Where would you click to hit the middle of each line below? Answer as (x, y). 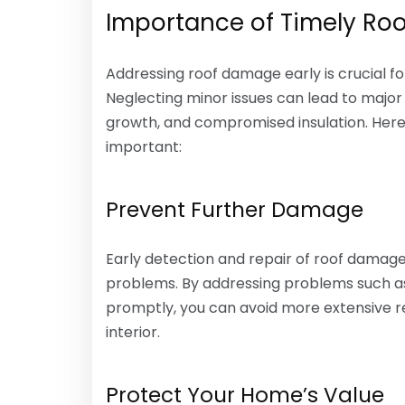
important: (144, 147)
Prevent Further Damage (235, 210)
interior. (133, 332)
